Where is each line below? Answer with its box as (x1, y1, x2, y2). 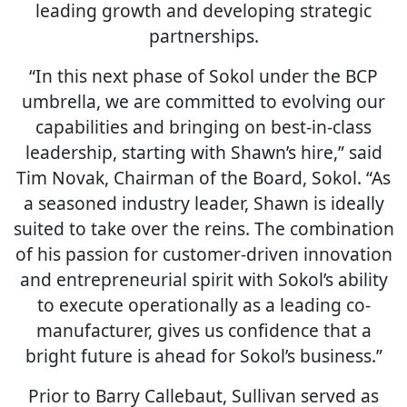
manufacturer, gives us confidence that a (35, 318, 372, 342)
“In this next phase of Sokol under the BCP (29, 64, 378, 88)
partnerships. (148, 24, 259, 48)
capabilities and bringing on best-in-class (35, 114, 372, 139)
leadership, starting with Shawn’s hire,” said (25, 140, 382, 164)
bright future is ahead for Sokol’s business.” (25, 343, 382, 368)
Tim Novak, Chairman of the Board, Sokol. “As (16, 165, 391, 190)
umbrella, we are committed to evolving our (22, 89, 385, 114)
